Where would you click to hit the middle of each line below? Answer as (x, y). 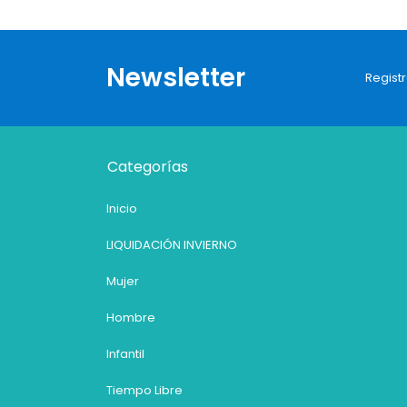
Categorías (148, 167)
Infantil (125, 354)
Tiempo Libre (144, 391)
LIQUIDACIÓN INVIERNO (172, 245)
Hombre (131, 318)
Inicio (122, 209)
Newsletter (176, 78)
